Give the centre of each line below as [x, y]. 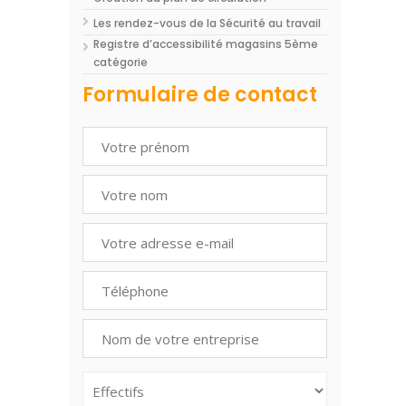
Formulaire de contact [200, 95]
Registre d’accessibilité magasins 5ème [206, 44]
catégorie [121, 62]
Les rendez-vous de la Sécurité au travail [207, 23]
